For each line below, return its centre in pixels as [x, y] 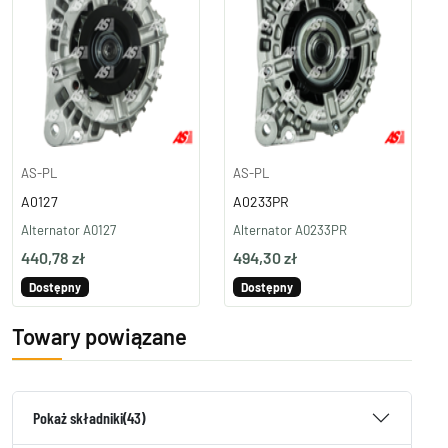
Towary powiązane [99, 336]
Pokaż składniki [78, 417]
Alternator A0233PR [290, 230]
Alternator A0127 [68, 230]
